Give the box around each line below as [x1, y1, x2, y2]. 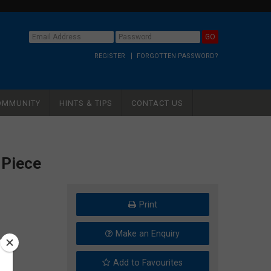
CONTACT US [131, 99, 183, 108]
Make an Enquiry [116, 229, 180, 239]
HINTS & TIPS [59, 99, 113, 108]
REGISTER [94, 52, 125, 60]
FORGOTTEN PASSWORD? [136, 52, 218, 60]
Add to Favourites [113, 258, 183, 268]
